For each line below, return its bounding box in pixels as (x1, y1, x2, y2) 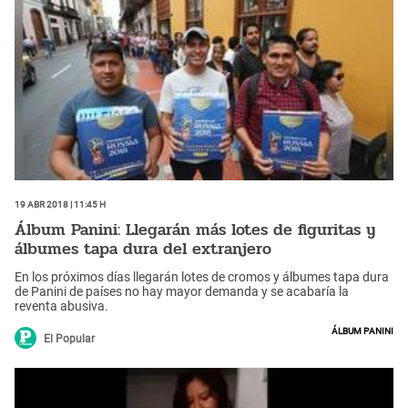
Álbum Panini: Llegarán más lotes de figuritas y (15, 216, 375, 242)
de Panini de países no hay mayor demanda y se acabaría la (15, 284, 349, 300)
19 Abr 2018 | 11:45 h (15, 196, 106, 211)
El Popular (44, 332, 95, 346)
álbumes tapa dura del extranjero (15, 235, 271, 261)
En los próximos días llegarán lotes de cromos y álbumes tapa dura (15, 270, 389, 285)
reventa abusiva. (15, 299, 108, 314)
